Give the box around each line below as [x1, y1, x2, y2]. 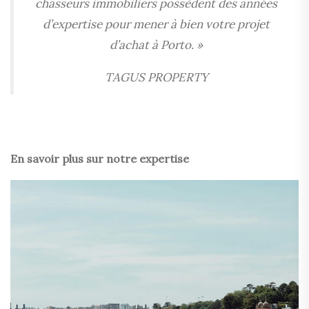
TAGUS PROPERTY [104, 70, 208, 85]
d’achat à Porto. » [110, 37, 203, 52]
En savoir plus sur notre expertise [10, 152, 189, 166]
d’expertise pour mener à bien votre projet [43, 17, 270, 32]
